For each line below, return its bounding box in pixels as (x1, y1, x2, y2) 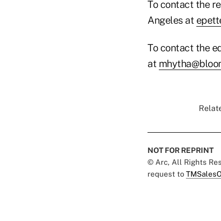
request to (147, 170, 186, 179)
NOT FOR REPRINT (147, 146, 214, 155)
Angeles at (147, 14, 196, 27)
